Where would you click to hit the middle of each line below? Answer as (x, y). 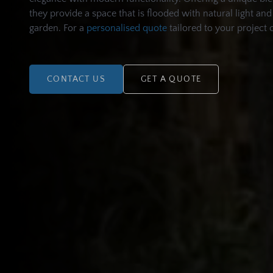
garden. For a (58, 28)
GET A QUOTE (171, 79)
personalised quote (127, 28)
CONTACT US (76, 79)
